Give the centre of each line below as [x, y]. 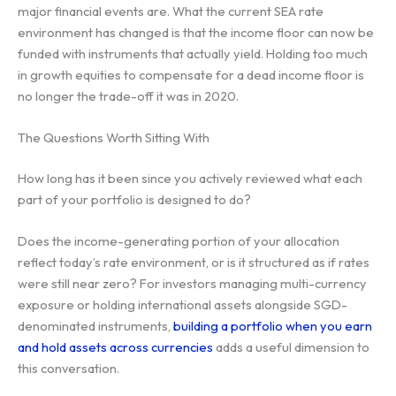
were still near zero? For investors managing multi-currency [192, 284]
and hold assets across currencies [115, 347]
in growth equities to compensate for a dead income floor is [191, 74]
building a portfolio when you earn [273, 326]
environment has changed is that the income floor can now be [196, 32]
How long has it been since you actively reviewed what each [190, 178]
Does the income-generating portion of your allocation [179, 241]
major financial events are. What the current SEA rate [171, 11]
